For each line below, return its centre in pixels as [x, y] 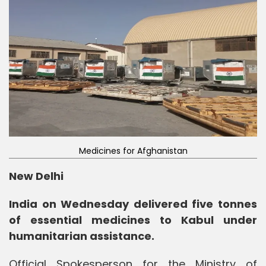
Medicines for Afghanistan [133, 151]
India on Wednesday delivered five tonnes [133, 204]
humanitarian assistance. [82, 236]
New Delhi [36, 176]
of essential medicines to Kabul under [133, 220]
